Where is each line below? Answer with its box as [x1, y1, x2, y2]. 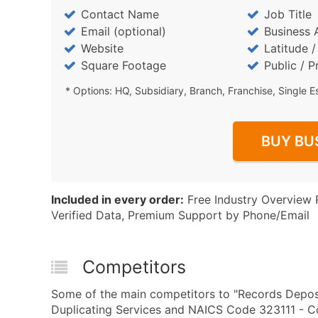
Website [81, 41, 124, 55]
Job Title [263, 7, 312, 21]
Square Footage [81, 58, 166, 72]
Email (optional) [81, 24, 166, 38]
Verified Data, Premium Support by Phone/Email [51, 208, 309, 222]
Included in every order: [51, 192, 184, 207]
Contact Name [81, 7, 159, 21]
